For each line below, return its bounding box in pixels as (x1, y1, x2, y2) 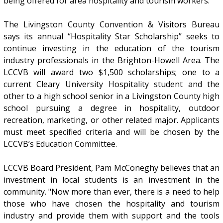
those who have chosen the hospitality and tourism (3, 198, 220, 210)
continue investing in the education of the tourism (3, 43, 220, 54)
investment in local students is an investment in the (3, 174, 220, 186)
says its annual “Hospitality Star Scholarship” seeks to (3, 31, 220, 42)
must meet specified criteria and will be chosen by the (3, 126, 220, 138)
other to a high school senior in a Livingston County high (3, 91, 220, 102)
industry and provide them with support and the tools (3, 210, 220, 222)
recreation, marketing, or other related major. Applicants (3, 114, 220, 126)
